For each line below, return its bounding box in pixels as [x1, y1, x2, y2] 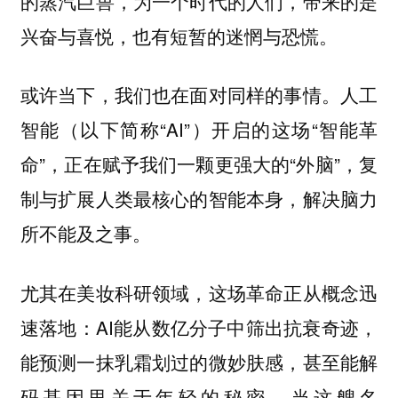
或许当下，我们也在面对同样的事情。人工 [20, 81, 378, 108]
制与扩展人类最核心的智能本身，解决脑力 [20, 185, 378, 212]
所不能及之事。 [20, 219, 151, 247]
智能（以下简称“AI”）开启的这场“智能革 [20, 115, 378, 143]
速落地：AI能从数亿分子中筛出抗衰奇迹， [20, 313, 378, 340]
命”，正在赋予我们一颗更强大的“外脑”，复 [20, 150, 378, 178]
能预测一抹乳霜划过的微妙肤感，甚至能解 [20, 347, 378, 375]
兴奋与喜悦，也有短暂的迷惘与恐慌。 [20, 21, 338, 49]
